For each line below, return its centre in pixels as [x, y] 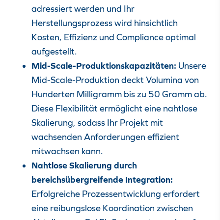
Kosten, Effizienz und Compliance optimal [114, 37]
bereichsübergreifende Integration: [102, 179]
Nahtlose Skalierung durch [84, 165]
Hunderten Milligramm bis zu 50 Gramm [112, 94]
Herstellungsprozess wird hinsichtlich [105, 23]
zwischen [174, 208]
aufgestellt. [54, 51]
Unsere [192, 66]
